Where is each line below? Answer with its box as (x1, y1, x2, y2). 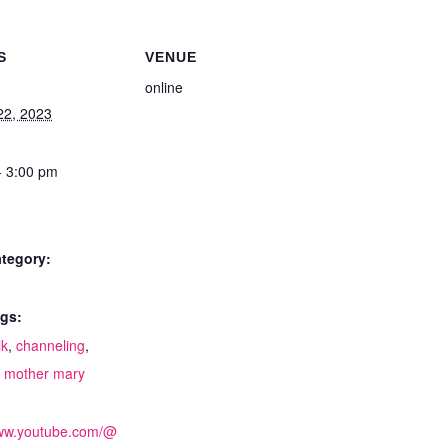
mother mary (4, 363, 85, 383)
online (145, 77, 183, 97)
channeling (16, 335, 85, 355)
